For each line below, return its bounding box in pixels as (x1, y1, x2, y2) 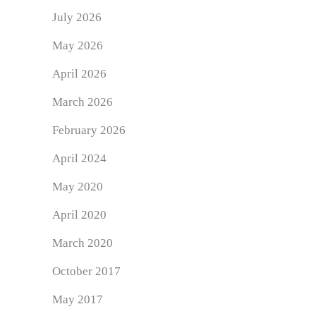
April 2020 (52, 208, 107, 222)
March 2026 (52, 95, 113, 109)
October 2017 (52, 265, 121, 279)
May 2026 (52, 39, 103, 53)
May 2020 (52, 180, 103, 194)
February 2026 (52, 123, 126, 138)
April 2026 (52, 67, 107, 81)
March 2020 (52, 236, 113, 250)
